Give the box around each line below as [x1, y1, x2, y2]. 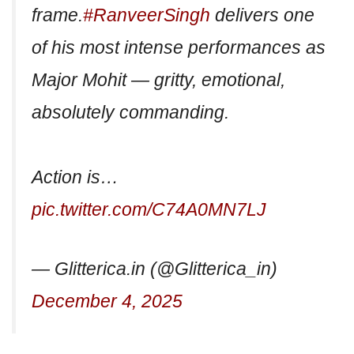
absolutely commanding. [32, 102, 229, 123]
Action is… [32, 167, 119, 188]
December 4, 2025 [32, 291, 183, 312]
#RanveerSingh [83, 5, 210, 26]
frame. [32, 5, 83, 26]
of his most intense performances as [32, 37, 326, 58]
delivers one [210, 5, 314, 26]
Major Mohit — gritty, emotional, [32, 70, 285, 91]
